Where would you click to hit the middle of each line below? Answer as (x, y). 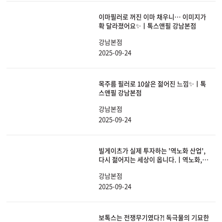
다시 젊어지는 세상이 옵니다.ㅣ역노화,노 (153, 160)
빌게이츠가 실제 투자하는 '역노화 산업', (152, 151)
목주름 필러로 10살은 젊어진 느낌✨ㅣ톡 (152, 84)
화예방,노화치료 (120, 168)
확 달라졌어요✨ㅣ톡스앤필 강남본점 (147, 26)
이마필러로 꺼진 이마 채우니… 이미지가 (152, 17)
